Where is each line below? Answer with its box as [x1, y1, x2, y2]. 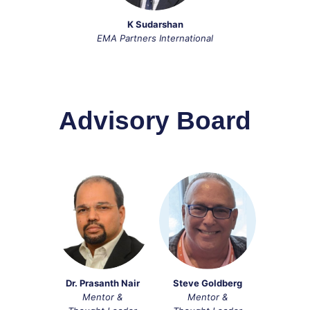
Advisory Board [59, 106, 251, 136]
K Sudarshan [127, 18, 183, 30]
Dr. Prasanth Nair [65, 277, 140, 289]
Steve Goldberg [173, 277, 242, 289]
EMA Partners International [97, 32, 213, 44]
